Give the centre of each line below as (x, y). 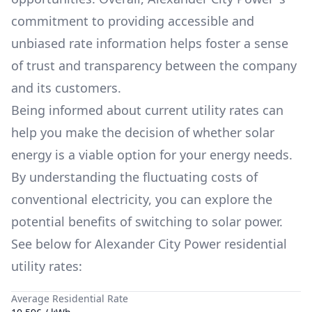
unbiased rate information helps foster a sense (150, 43)
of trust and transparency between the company (154, 65)
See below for (53, 244)
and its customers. (66, 88)
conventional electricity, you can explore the (142, 199)
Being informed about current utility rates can (147, 110)
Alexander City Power (159, 244)
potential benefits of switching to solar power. (147, 221)
